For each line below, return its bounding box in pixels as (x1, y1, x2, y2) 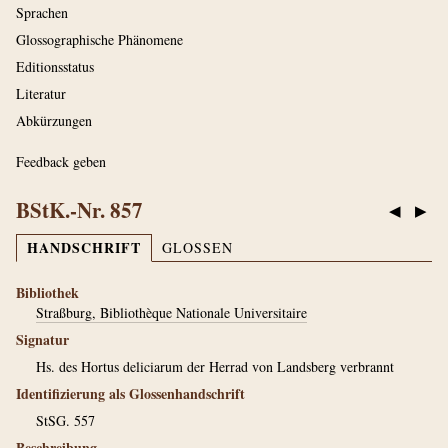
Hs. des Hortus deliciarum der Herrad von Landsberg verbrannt (36, 357, 394, 376)
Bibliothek (16, 282, 79, 303)
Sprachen (16, 3, 68, 22)
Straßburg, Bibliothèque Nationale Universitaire (36, 303, 307, 322)
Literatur (16, 84, 66, 103)
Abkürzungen (16, 111, 92, 130)
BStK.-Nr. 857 (16, 195, 143, 225)
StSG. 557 (36, 411, 95, 430)
